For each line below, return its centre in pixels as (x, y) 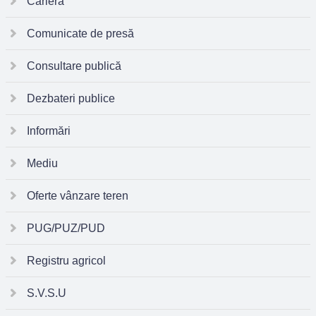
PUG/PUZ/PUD (66, 228)
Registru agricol (66, 261)
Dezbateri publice (71, 98)
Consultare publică (74, 66)
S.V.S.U (47, 293)
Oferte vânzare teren (78, 196)
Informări (49, 131)
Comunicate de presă (80, 34)
